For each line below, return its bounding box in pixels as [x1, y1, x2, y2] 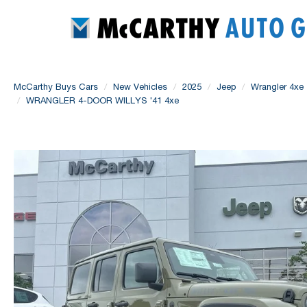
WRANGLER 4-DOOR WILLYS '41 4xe [26, 95, 179, 106]
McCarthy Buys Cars [14, 82, 98, 92]
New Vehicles [113, 82, 167, 92]
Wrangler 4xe [251, 82, 304, 92]
